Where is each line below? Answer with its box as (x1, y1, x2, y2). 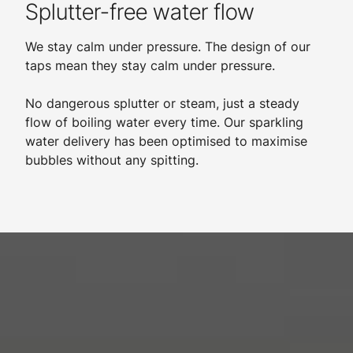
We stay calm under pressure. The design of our (25, 39, 310, 54)
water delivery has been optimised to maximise (25, 133, 307, 149)
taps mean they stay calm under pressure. (25, 58, 275, 73)
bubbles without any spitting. (25, 152, 199, 168)
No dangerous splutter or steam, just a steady (25, 95, 299, 111)
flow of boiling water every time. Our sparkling (25, 114, 303, 130)
